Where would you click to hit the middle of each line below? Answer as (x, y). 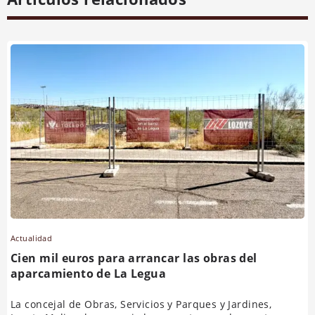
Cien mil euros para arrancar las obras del (134, 258)
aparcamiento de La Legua (89, 274)
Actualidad (32, 238)
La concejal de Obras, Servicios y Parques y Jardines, (141, 304)
